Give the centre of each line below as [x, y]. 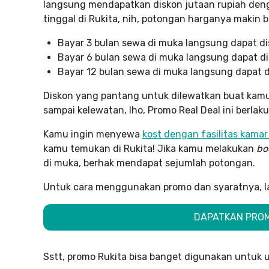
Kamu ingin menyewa [93, 134]
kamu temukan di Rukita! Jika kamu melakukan [150, 149]
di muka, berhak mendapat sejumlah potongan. [149, 163]
